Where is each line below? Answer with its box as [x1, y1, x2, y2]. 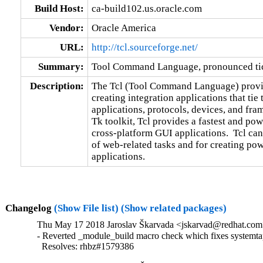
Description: [29, 80, 84, 92]
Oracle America [91, 22, 156, 33]
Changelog [5, 202, 54, 214]
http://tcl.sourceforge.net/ [91, 41, 198, 53]
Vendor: [49, 22, 84, 33]
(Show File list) [53, 202, 119, 214]
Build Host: [34, 2, 84, 14]
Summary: [38, 60, 84, 72]
